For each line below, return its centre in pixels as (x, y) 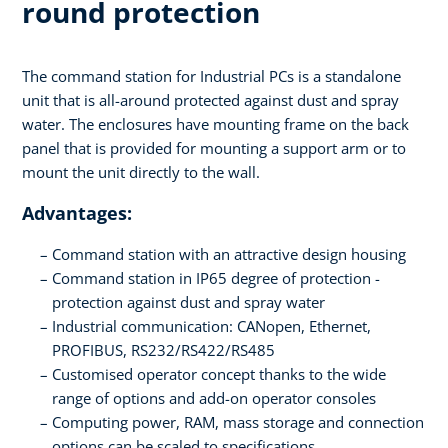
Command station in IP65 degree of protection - (216, 278)
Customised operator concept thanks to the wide (219, 374)
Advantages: (77, 213)
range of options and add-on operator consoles (214, 398)
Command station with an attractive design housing (229, 254)
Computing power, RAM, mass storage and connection (238, 422)
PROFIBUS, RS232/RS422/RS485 (163, 350)
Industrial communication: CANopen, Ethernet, (211, 326)
